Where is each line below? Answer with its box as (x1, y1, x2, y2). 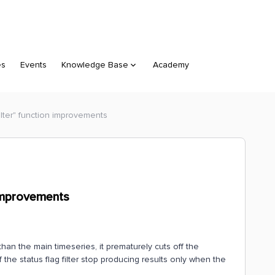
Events (20, 60, 47, 70)
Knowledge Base (61, 60, 128, 70)
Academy (153, 60, 189, 70)
